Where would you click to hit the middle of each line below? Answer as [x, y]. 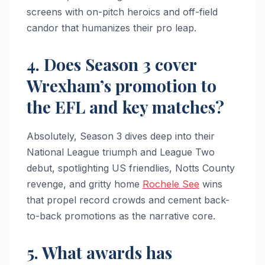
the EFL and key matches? [125, 107]
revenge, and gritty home [85, 184]
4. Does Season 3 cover [112, 64]
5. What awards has [99, 253]
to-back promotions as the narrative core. [121, 216]
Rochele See [171, 184]
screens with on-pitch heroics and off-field [122, 12]
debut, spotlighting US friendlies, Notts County [131, 168]
